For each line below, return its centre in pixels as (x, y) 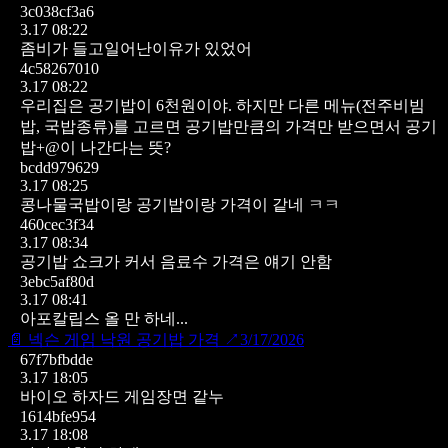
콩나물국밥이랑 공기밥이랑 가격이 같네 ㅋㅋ (180, 204)
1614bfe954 (58, 416)
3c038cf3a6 (57, 11)
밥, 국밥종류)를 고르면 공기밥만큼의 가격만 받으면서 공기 (228, 126)
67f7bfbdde (56, 359)
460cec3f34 (57, 224)
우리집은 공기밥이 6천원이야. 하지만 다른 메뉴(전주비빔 (222, 105)
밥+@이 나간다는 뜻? (95, 147)
